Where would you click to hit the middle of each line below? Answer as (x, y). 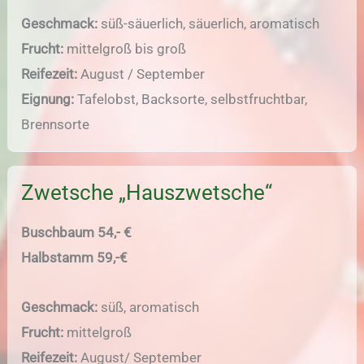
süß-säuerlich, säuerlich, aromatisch (210, 24)
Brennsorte (56, 125)
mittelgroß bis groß (125, 49)
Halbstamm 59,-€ (75, 258)
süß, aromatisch (149, 307)
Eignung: (48, 100)
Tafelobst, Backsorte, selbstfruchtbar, (191, 100)
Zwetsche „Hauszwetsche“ (147, 193)
